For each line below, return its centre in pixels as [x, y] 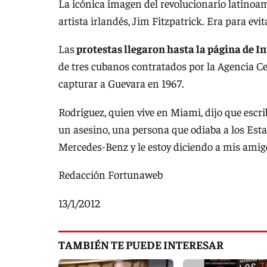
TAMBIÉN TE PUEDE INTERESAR [141, 244]
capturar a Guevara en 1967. [121, 83]
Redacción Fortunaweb [111, 175]
